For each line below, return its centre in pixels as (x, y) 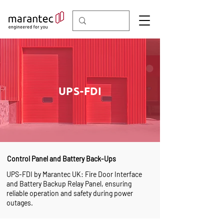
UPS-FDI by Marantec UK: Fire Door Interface (74, 174)
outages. (20, 203)
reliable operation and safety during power (70, 193)
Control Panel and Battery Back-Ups (61, 159)
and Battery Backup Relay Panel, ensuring (69, 184)
